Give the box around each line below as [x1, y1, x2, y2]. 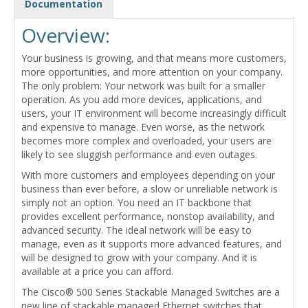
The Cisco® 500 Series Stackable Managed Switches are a [21, 285, 280, 299]
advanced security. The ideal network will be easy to [21, 223, 252, 237]
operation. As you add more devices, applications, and [21, 93, 262, 107]
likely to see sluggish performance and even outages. [21, 148, 257, 162]
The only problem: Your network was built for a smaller [21, 79, 265, 93]
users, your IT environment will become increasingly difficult [21, 107, 287, 120]
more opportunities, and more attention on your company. [21, 65, 283, 79]
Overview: [21, 22, 110, 49]
